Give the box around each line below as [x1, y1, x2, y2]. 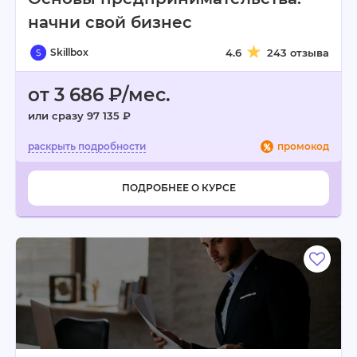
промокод [277, 140, 329, 152]
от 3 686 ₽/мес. [28, 84, 171, 106]
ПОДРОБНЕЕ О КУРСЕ [121, 182, 236, 194]
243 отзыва [267, 46, 329, 59]
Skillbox [50, 46, 88, 58]
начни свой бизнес [28, 13, 192, 32]
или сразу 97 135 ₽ [28, 109, 131, 122]
